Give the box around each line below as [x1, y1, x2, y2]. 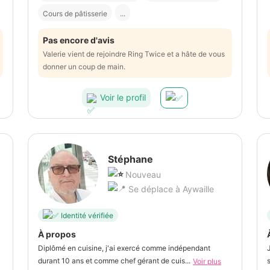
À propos [38, 229, 76, 240]
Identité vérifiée [61, 210, 113, 220]
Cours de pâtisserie [43, 8, 107, 18]
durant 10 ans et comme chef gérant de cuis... [38, 256, 190, 266]
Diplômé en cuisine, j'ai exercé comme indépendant [38, 243, 210, 253]
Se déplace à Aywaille [126, 184, 214, 195]
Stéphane [108, 153, 153, 166]
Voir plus [193, 257, 221, 266]
